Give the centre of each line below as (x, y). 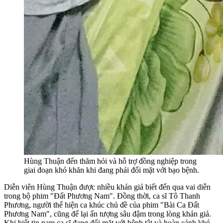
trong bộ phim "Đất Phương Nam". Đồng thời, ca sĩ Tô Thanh (102, 196)
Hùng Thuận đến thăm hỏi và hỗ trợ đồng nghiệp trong (110, 161)
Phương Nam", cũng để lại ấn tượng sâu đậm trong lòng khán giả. (108, 214)
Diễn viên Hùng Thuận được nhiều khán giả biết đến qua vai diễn (107, 187)
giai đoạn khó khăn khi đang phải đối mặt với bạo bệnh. (111, 170)
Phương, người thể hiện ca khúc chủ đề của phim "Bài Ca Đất (102, 205)
